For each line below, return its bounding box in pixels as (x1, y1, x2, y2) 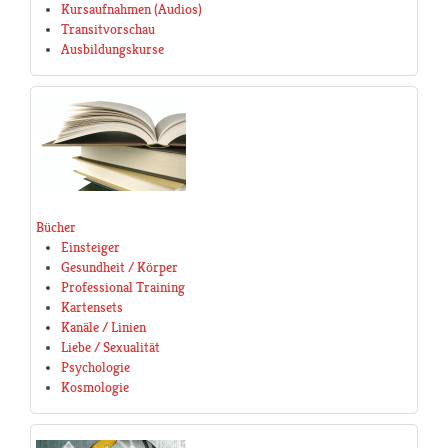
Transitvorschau (61, 21, 155, 38)
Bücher (36, 219, 76, 236)
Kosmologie (61, 379, 129, 396)
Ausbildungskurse (61, 41, 164, 58)
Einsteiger (61, 239, 120, 256)
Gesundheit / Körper (61, 259, 178, 276)
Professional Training (61, 279, 185, 296)
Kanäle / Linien (61, 319, 146, 336)
